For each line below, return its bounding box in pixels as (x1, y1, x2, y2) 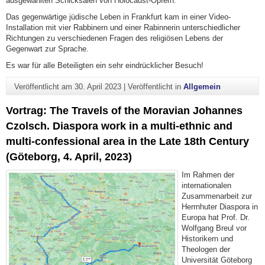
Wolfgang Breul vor (182, 223, 247, 232)
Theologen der (182, 244, 231, 254)
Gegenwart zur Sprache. (6, 44, 89, 54)
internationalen (182, 180, 232, 190)
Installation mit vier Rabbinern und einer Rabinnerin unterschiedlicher (6, 23, 240, 33)
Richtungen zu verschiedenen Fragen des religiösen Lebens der (6, 34, 223, 43)
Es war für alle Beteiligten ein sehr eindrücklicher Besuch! (6, 61, 203, 70)
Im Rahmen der (182, 170, 235, 179)
